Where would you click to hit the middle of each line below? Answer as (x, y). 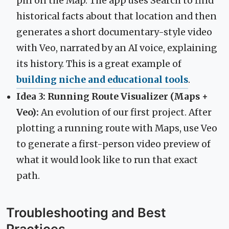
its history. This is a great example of (99, 64)
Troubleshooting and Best (86, 212)
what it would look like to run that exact (107, 160)
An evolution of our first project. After (125, 112)
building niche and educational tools (102, 79)
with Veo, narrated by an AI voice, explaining (117, 48)
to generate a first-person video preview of (113, 144)
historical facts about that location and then (117, 16)
